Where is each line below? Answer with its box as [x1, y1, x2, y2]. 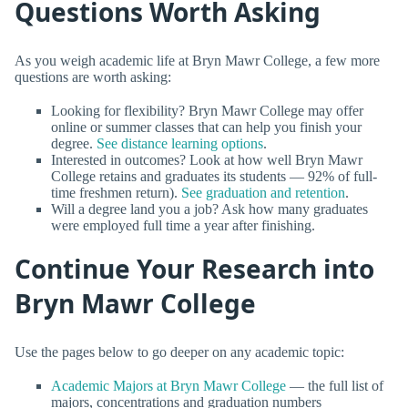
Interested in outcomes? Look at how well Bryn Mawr [51, 151, 362, 168]
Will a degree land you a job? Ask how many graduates [51, 200, 368, 217]
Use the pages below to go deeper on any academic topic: [15, 343, 344, 360]
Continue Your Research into [15, 251, 374, 287]
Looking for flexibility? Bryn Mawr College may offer [51, 102, 363, 118]
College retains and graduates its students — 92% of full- [51, 168, 377, 184]
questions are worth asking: [15, 68, 171, 85]
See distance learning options [97, 135, 263, 151]
